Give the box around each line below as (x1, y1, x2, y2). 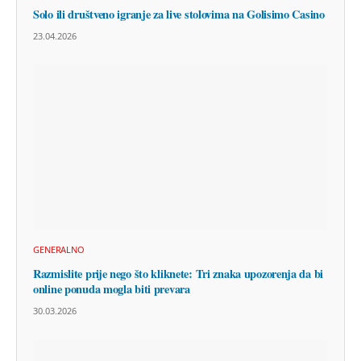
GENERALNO (33, 243, 85, 256)
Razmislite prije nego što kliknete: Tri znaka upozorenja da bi (33, 265, 324, 283)
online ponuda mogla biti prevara (33, 280, 190, 298)
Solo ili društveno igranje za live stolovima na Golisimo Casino (33, 5, 325, 23)
